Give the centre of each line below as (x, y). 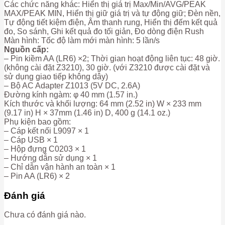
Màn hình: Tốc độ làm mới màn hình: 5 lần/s (82, 40)
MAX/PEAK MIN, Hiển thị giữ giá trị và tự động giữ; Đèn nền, (112, 13)
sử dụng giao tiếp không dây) (56, 76)
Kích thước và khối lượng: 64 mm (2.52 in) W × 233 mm (103, 103)
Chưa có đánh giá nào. (45, 215)
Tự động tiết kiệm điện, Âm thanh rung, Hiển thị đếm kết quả (111, 22)
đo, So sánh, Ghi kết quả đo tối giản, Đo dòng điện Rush (104, 31)
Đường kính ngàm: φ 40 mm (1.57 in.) (71, 94)
